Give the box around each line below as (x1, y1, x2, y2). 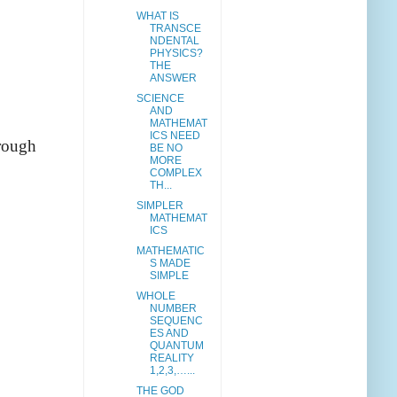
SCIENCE (136, 92, 184, 105)
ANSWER (149, 72, 197, 85)
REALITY (149, 352, 194, 365)
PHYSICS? (149, 47, 203, 60)
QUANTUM (149, 339, 204, 353)
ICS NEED (149, 129, 200, 143)
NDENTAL (149, 35, 199, 48)
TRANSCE (149, 22, 201, 35)
